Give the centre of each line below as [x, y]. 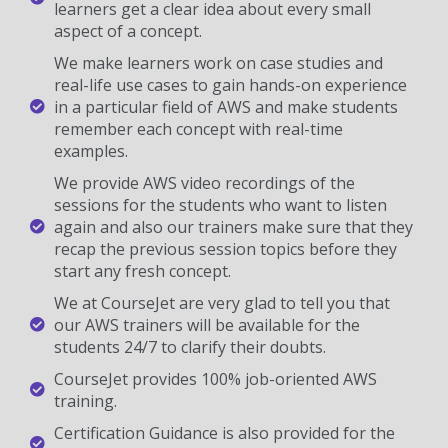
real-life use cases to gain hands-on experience [230, 84]
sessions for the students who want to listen [220, 204]
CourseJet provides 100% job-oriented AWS [215, 378]
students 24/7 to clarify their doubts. [189, 346]
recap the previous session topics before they [225, 248]
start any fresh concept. [142, 270]
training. [85, 400]
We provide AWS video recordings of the [204, 182]
